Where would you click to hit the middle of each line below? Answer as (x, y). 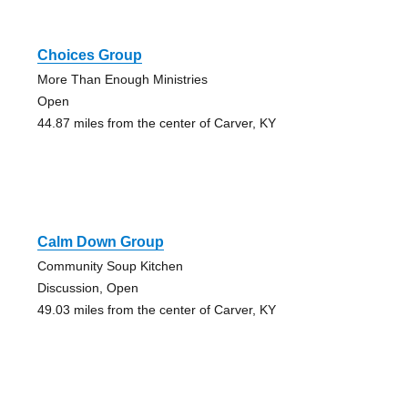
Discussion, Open (87, 288)
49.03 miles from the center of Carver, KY (156, 310)
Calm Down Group (100, 242)
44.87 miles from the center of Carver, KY (156, 123)
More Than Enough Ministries (122, 80)
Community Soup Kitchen (110, 266)
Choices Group (89, 56)
